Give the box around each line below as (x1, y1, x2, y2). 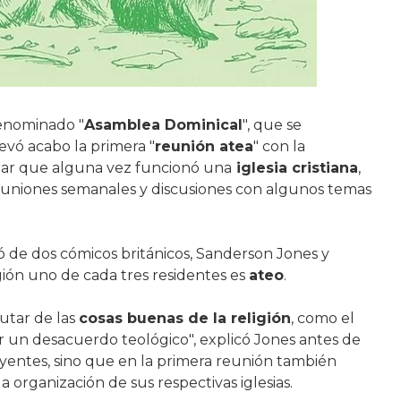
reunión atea (154, 138, 253, 155)
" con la (252, 138, 305, 155)
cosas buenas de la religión (78, 310, 291, 327)
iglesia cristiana (231, 159, 358, 176)
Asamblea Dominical (83, 116, 243, 133)
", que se (242, 116, 302, 133)
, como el (290, 310, 354, 327)
